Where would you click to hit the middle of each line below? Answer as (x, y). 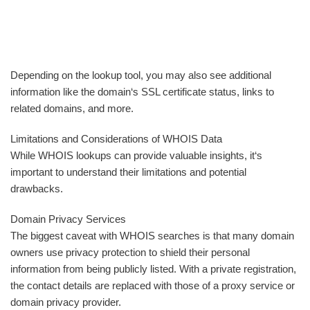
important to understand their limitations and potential (128, 172)
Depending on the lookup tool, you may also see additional (141, 75)
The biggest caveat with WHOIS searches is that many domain (152, 236)
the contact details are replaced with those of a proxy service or (153, 285)
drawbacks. (37, 189)
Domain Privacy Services (68, 219)
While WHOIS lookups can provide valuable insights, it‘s (136, 155)
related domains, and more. (72, 108)
